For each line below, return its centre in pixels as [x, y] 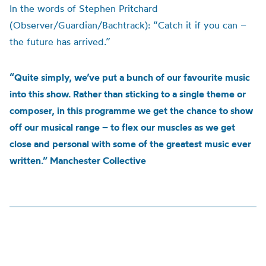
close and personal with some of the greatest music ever [130, 144]
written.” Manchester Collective [78, 160]
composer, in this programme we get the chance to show [131, 110]
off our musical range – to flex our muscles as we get [122, 127]
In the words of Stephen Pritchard [84, 8]
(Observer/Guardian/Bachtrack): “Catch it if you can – [128, 25]
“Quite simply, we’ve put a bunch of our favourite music [130, 77]
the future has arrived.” [60, 42]
